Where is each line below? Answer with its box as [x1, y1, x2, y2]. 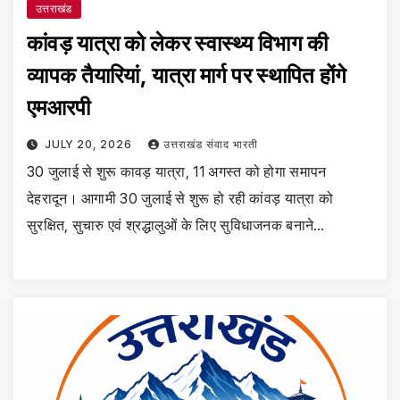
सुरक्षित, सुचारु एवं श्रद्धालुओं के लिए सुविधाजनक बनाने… [27, 216, 325, 235]
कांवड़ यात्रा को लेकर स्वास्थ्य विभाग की [27, 30, 329, 57]
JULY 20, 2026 [44, 137, 136, 152]
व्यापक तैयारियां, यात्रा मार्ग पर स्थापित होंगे [27, 62, 347, 89]
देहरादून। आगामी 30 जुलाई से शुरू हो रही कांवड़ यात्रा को [27, 189, 334, 208]
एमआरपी [27, 95, 91, 121]
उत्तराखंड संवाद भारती [162, 137, 258, 152]
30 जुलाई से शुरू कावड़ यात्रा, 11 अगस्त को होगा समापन [27, 162, 327, 181]
